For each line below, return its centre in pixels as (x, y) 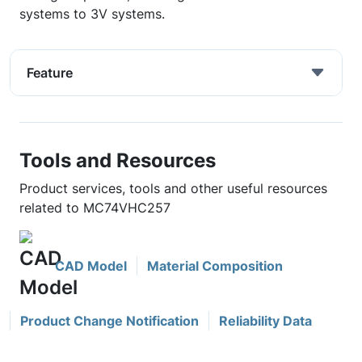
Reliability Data (265, 321)
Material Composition (215, 266)
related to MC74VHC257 (95, 208)
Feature (50, 73)
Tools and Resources (118, 160)
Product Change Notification (109, 321)
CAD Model (91, 266)
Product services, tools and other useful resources (173, 188)
